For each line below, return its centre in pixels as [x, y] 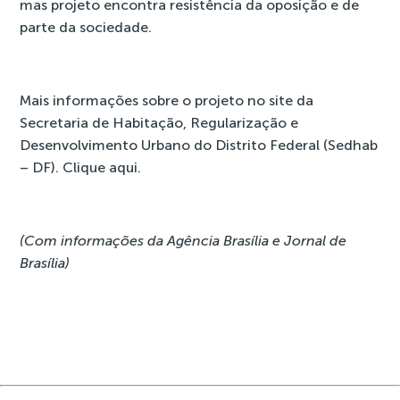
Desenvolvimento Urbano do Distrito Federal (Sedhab [199, 145]
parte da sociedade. [86, 27]
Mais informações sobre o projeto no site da [167, 100]
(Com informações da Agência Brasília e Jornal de [183, 241]
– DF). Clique [65, 167]
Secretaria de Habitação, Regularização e [159, 123]
